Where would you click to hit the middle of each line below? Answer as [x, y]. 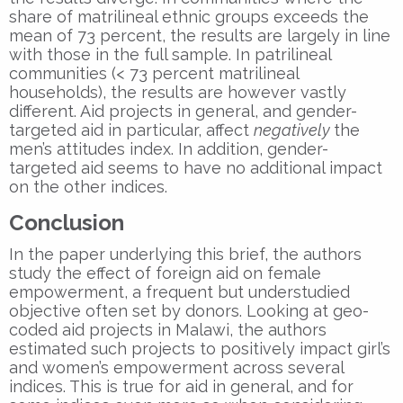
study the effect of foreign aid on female [165, 273]
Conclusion [67, 222]
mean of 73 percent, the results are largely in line [200, 35]
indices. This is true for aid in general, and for [181, 386]
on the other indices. [88, 186]
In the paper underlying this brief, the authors [185, 254]
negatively [294, 130]
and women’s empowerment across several [176, 367]
